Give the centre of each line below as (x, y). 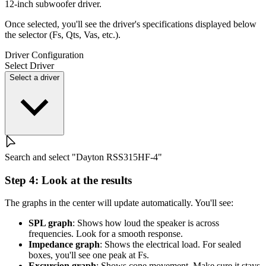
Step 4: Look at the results (68, 180)
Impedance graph (64, 245)
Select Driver (29, 65)
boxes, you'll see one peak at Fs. (89, 255)
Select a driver (34, 77)
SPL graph (50, 223)
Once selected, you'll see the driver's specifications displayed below (131, 24)
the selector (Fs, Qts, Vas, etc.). (63, 34)
